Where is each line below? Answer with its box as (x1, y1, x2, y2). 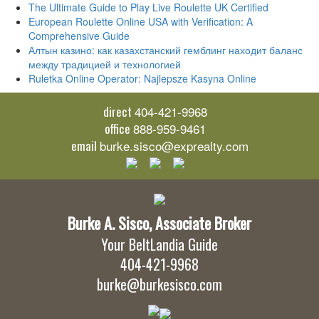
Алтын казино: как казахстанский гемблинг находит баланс (28, 43, 303, 57)
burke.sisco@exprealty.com (99, 137, 249, 155)
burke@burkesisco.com (97, 273, 222, 295)
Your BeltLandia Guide (101, 234, 218, 255)
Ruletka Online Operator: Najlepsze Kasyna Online (28, 71, 256, 85)
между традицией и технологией (28, 57, 181, 71)
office (105, 120, 130, 137)
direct (103, 103, 132, 120)
